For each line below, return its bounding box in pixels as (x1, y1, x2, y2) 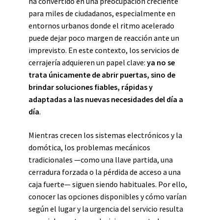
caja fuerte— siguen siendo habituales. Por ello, (28, 179, 187, 189)
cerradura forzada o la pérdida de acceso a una (28, 167, 181, 177)
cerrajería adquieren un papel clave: (28, 57, 147, 67)
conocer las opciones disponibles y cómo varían (28, 192, 187, 201)
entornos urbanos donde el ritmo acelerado (28, 21, 174, 30)
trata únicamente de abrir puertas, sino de (28, 70, 175, 80)
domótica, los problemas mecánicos (28, 142, 150, 152)
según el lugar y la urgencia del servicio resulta (28, 204, 183, 214)
